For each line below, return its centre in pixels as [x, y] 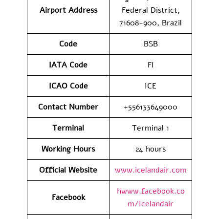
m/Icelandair [151, 204]
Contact [52, 107]
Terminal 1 [151, 128]
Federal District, [151, 10]
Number [84, 107]
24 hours [151, 149]
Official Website [68, 170]
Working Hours [68, 149]
